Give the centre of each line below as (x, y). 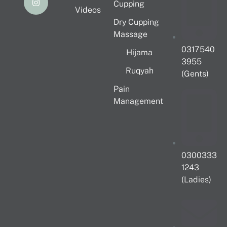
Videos (88, 10)
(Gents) (195, 74)
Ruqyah (139, 71)
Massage (130, 34)
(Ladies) (196, 180)
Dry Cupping (136, 22)
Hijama (139, 53)
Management (138, 101)
